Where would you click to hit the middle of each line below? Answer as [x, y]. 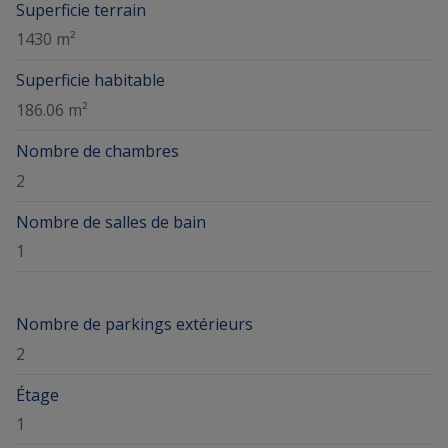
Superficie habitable [90, 80]
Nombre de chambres [97, 151]
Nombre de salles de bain [111, 221]
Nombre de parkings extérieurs [134, 324]
